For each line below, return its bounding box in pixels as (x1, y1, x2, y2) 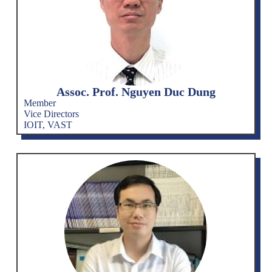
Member (23, 97, 56, 108)
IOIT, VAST (23, 119, 72, 130)
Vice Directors (23, 108, 79, 119)
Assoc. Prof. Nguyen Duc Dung (56, 84, 216, 98)
